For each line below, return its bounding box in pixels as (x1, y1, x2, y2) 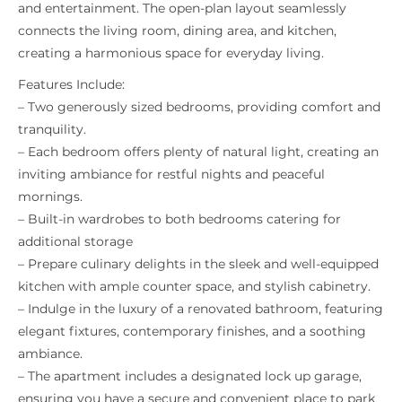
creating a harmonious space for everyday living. (18, 45, 324, 62)
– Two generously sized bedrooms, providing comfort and (18, 99, 380, 116)
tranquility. (18, 121, 86, 138)
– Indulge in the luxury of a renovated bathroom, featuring (18, 301, 383, 318)
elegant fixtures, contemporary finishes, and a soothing (18, 323, 366, 340)
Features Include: (18, 76, 125, 93)
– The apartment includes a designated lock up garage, (18, 368, 362, 385)
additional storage (18, 233, 133, 250)
